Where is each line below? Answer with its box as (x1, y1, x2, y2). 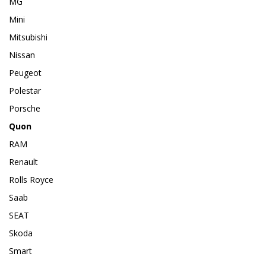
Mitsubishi (9, 31, 47, 43)
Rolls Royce (9, 174, 53, 186)
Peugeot (9, 67, 42, 79)
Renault (9, 156, 38, 168)
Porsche (9, 103, 40, 115)
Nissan (9, 49, 35, 61)
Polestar (9, 85, 41, 97)
